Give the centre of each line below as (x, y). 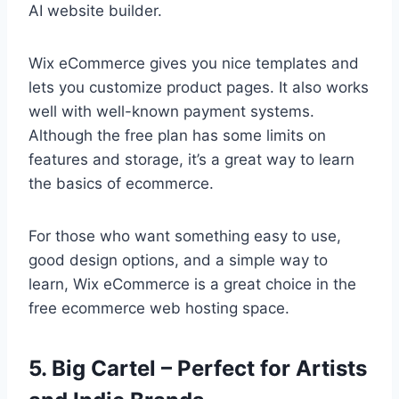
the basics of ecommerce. (121, 184)
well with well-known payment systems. (171, 112)
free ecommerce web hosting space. (159, 309)
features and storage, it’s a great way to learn (191, 160)
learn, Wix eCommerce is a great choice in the (192, 285)
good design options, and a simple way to (178, 261)
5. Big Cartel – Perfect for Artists (198, 369)
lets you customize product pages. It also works (199, 88)
